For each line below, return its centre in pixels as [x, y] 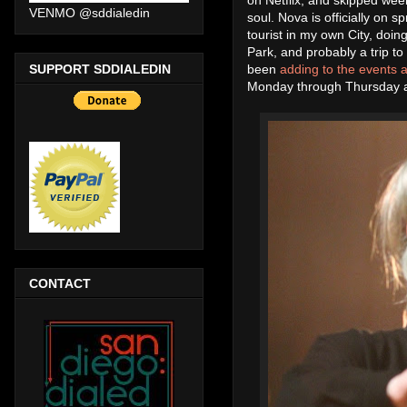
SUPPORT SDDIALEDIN [100, 69]
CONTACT [60, 283]
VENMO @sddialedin [89, 13]
